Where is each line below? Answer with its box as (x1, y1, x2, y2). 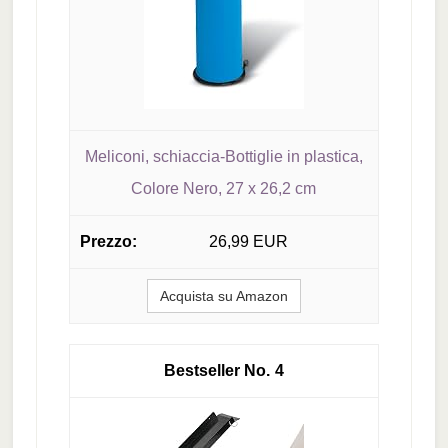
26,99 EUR (208, 233, 288, 251)
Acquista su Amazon (159, 288, 288, 305)
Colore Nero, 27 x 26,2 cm (131, 179, 317, 197)
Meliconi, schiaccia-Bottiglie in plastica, (84, 147, 363, 165)
